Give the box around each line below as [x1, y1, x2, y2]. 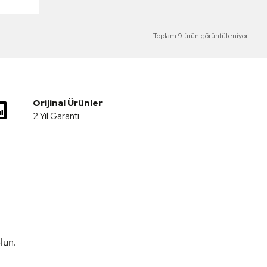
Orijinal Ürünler [33, 97, 103, 109]
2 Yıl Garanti [33, 110, 79, 122]
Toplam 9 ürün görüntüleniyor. [153, 31, 249, 41]
